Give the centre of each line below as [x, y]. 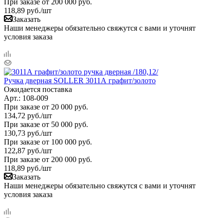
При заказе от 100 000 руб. [48, 142]
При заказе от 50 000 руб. [46, 124]
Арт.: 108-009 [26, 98]
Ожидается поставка [38, 89]
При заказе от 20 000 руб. [46, 107]
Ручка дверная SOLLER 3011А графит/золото [80, 80]
